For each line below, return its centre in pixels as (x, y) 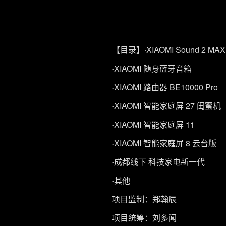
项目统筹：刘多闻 (144, 218)
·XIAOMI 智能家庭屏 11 (153, 124)
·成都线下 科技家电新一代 (158, 162)
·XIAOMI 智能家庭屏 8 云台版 (164, 143)
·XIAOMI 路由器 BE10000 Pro (165, 87)
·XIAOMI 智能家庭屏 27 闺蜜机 (166, 106)
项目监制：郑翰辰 (144, 199)
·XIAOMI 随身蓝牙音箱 (152, 68)
